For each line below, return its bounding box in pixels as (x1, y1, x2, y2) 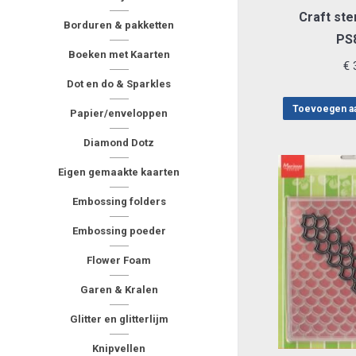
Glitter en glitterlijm (69, 313, 168, 325)
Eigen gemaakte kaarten (58, 166, 180, 178)
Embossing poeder (72, 225, 166, 237)
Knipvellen (92, 342, 145, 354)
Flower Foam (87, 254, 151, 266)
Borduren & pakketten (64, 19, 174, 31)
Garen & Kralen (79, 284, 158, 296)
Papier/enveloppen (70, 107, 168, 119)
